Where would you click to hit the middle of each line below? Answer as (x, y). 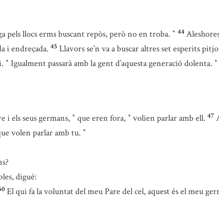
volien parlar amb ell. (168, 118)
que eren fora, (101, 118)
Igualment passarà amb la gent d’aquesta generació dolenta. (111, 64)
